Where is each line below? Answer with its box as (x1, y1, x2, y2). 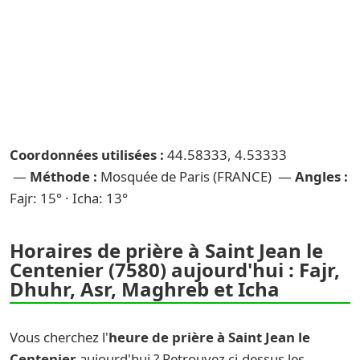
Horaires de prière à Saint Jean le (10, 237, 323, 264)
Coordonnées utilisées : (10, 145, 164, 164)
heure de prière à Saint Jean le (108, 328, 310, 346)
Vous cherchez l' (10, 328, 108, 346)
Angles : (295, 167, 348, 186)
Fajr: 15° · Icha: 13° (10, 189, 128, 207)
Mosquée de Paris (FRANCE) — (97, 167, 295, 186)
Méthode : (30, 167, 97, 186)
